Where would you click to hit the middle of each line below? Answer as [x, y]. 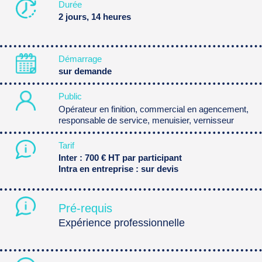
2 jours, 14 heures [94, 17]
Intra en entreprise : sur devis [118, 168]
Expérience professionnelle [121, 223]
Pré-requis [85, 208]
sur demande [85, 71]
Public [70, 96]
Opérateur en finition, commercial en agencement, [153, 109]
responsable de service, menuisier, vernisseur [146, 120]
